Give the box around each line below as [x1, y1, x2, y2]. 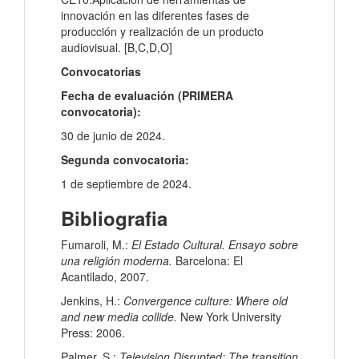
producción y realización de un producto [61, 23, 264, 40]
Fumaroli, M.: [61, 236, 131, 253]
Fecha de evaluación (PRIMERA [61, 87, 233, 104]
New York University [180, 309, 281, 325]
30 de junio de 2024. [61, 127, 165, 144]
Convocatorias [61, 63, 141, 80]
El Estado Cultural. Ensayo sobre [131, 236, 298, 253]
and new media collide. [61, 309, 180, 325]
